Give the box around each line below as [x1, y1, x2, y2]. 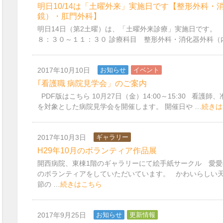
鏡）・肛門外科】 [37, 12, 101, 20]
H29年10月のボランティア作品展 [37, 146, 157, 155]
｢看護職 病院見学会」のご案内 [37, 79, 147, 88]
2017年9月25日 [37, 211, 86, 219]
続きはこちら [60, 180, 102, 188]
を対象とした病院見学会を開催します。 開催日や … [37, 103, 202, 111]
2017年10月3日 [37, 133, 86, 141]
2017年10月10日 [37, 66, 90, 74]
